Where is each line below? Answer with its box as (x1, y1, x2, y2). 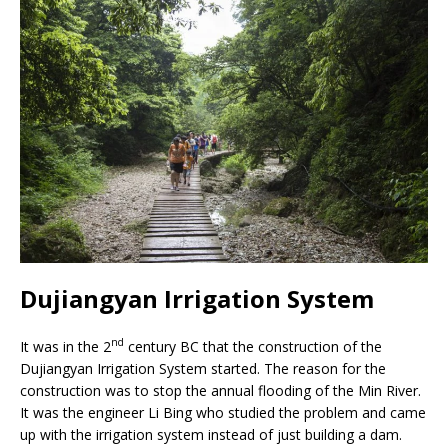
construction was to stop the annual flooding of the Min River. (20, 380, 421, 400)
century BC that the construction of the (124, 336, 382, 356)
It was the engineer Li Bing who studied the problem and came (20, 402, 426, 422)
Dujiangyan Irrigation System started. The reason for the (20, 358, 386, 378)
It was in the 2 (20, 336, 111, 356)
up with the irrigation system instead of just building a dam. (20, 424, 402, 444)
